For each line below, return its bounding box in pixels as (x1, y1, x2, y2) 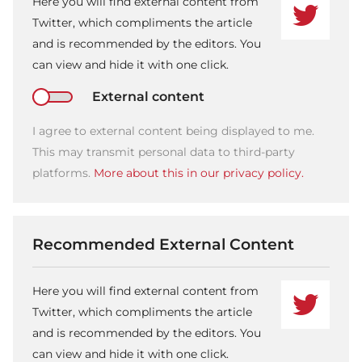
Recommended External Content (32, 234, 294, 255)
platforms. (32, 166, 94, 181)
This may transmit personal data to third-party (32, 145, 295, 160)
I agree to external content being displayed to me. (32, 124, 314, 139)
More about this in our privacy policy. (94, 166, 304, 181)
